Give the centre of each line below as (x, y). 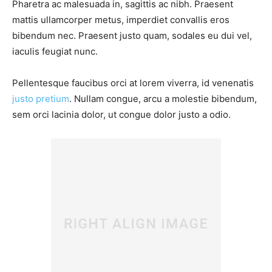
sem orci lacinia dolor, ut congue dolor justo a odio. (121, 115)
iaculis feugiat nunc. (55, 52)
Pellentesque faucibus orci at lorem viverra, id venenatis (133, 83)
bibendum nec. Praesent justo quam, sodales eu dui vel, (132, 36)
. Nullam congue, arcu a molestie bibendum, (163, 99)
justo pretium (41, 99)
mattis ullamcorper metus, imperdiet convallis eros (121, 20)
